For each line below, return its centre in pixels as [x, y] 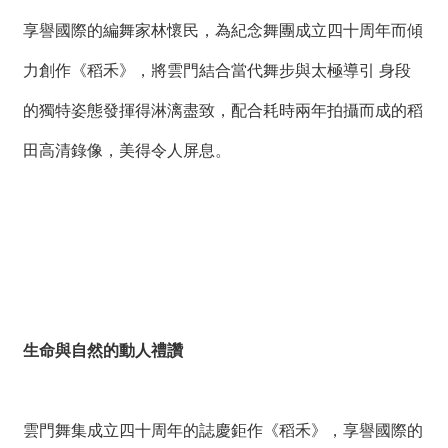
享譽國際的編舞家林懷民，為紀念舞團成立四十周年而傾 [223, 30]
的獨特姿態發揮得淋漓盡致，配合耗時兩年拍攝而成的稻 [223, 110]
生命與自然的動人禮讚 [103, 350]
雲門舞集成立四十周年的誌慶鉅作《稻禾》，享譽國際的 [223, 430]
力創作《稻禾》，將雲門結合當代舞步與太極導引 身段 [217, 70]
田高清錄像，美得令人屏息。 [127, 150]
